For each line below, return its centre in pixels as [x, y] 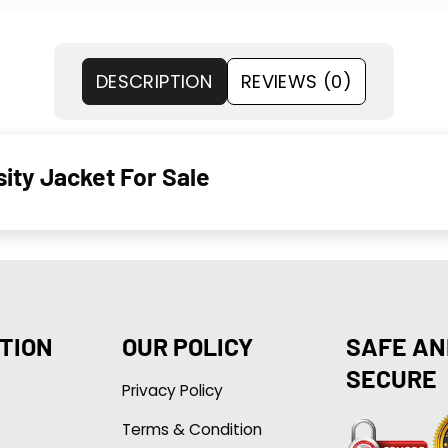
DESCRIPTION [154, 81]
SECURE [391, 377]
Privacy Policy [172, 390]
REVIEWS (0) [296, 81]
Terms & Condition [191, 429]
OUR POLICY [187, 345]
